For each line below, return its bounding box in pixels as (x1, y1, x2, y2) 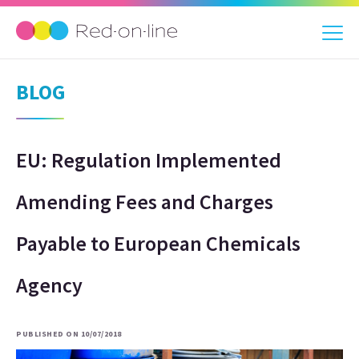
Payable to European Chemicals (16, 230, 301, 256)
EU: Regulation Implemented (16, 147, 281, 173)
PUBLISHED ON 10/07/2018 (16, 329, 122, 339)
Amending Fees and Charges (16, 188, 273, 215)
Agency (16, 272, 83, 298)
